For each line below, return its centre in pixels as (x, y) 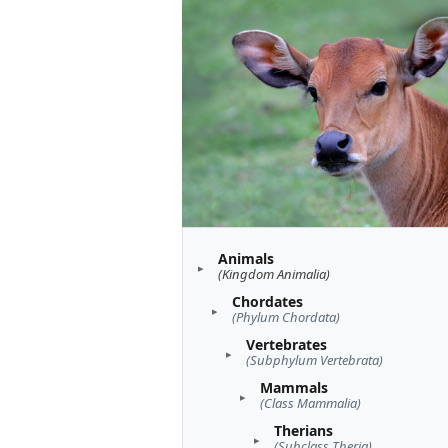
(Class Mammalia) (310, 403)
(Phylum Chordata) (286, 317)
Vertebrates (286, 345)
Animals (246, 259)
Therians (303, 431)
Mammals (294, 388)
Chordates (267, 302)
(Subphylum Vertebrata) (314, 360)
